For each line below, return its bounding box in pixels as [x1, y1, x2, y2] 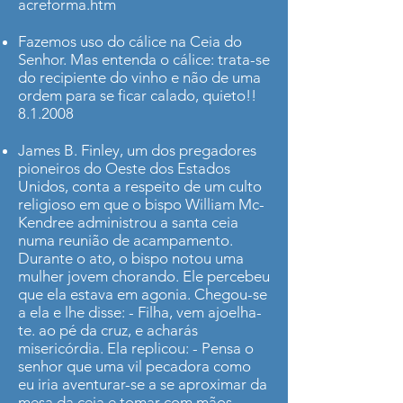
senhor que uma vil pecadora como [18, 357, 251, 375]
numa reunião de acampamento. [18, 231, 233, 249]
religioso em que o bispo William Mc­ [18, 195, 264, 213]
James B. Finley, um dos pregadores [18, 141, 256, 159]
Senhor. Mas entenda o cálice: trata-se [18, 50, 270, 68]
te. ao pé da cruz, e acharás [18, 321, 198, 339]
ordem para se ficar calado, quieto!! [18, 86, 256, 104]
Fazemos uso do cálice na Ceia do [18, 32, 242, 50]
